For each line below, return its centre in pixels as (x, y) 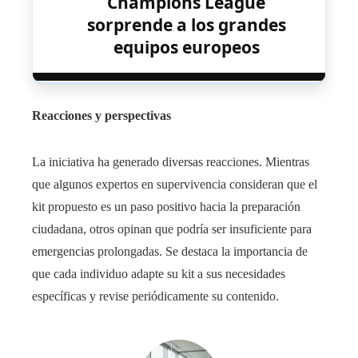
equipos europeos (186, 47)
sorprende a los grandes (186, 24)
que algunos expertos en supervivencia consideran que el (175, 184)
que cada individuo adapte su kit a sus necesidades (159, 273)
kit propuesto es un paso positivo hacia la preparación (166, 206)
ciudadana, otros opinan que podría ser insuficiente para (172, 229)
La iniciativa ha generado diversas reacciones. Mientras (171, 161)
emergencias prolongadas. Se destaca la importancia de (170, 251)
